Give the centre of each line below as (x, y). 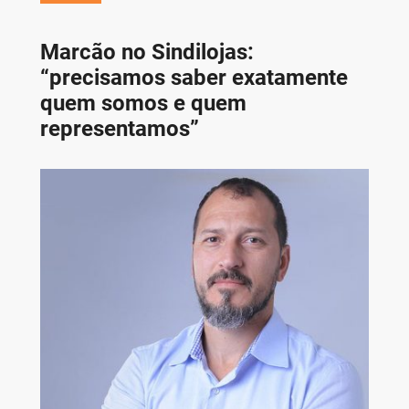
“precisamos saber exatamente (194, 77)
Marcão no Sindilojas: (147, 52)
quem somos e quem (143, 103)
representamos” (119, 128)
